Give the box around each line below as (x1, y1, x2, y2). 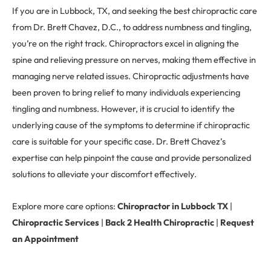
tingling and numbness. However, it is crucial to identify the (12, 103, 235, 114)
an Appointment (12, 232, 79, 244)
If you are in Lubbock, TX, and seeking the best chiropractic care (12, 5, 257, 16)
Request (220, 216, 254, 228)
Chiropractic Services (12, 216, 99, 228)
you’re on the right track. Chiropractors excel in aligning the (12, 38, 239, 49)
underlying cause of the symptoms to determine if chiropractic (12, 119, 250, 131)
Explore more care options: (12, 200, 117, 212)
